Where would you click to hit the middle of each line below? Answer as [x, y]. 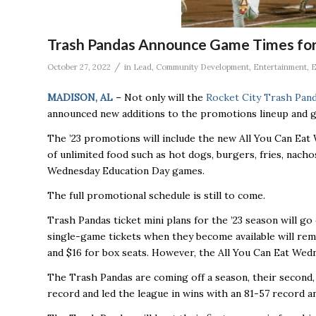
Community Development [202, 67]
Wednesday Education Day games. [126, 171]
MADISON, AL [80, 98]
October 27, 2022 [79, 67]
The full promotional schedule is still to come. [156, 196]
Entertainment [280, 67]
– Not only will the [159, 98]
